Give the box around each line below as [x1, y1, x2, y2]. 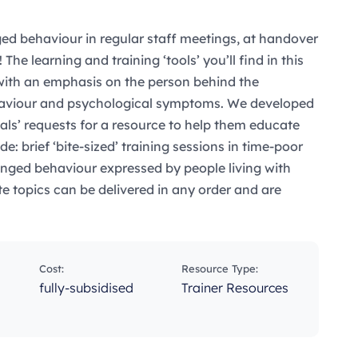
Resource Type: [181, 262, 258, 276]
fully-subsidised [39, 280, 133, 296]
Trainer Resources [181, 280, 288, 296]
